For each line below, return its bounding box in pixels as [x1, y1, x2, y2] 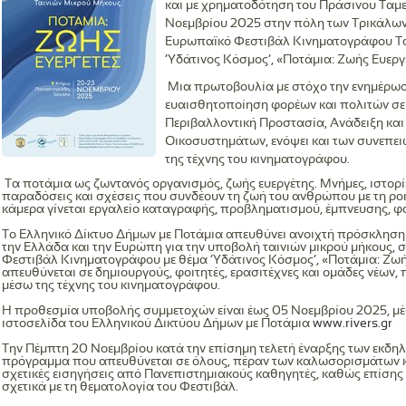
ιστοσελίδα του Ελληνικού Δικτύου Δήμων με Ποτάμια [2, 318, 313, 330]
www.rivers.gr [313, 318, 392, 330]
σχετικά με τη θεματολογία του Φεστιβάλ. [2, 382, 238, 393]
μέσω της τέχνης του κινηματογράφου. [2, 280, 220, 292]
